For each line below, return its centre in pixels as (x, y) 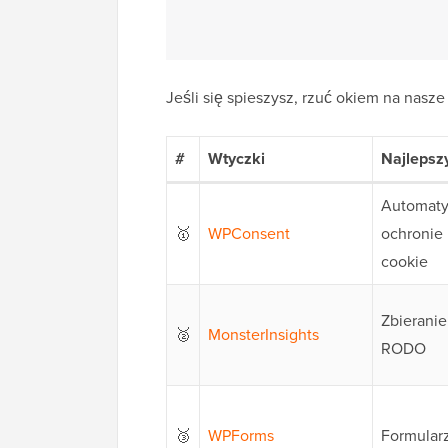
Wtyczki (236, 159)
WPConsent (249, 234)
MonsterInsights (263, 335)
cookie (404, 262)
